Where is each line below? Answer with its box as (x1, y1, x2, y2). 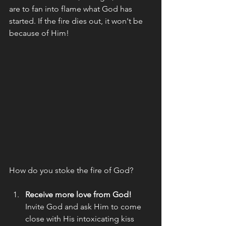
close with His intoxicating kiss (25, 213, 138, 223)
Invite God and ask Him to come (25, 201, 143, 211)
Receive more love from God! (25, 189, 132, 199)
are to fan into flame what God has (9, 4, 134, 14)
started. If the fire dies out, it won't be (9, 16, 145, 26)
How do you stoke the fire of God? (9, 165, 135, 175)
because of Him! (9, 28, 71, 38)
